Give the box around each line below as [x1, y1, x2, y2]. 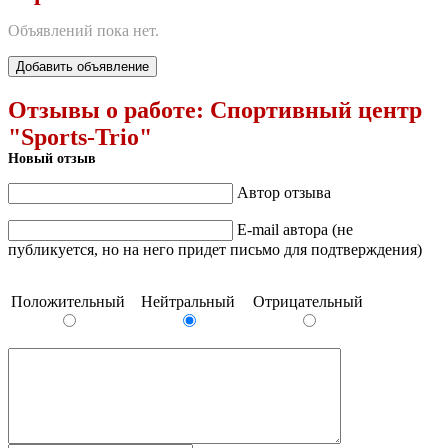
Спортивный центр [210, 96, 422, 123]
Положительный [11, 292, 125, 310]
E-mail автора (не [237, 220, 353, 238]
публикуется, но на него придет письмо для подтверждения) [8, 240, 422, 258]
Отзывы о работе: [8, 96, 210, 123]
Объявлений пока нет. [8, 21, 159, 39]
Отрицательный [253, 292, 363, 310]
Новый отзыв [8, 150, 96, 166]
